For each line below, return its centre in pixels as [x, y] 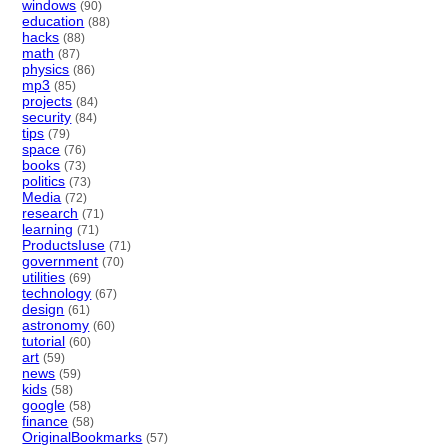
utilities [44, 276]
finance [45, 420]
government [60, 260]
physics [46, 68]
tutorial [44, 340]
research [50, 212]
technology [57, 292]
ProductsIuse [64, 244]
